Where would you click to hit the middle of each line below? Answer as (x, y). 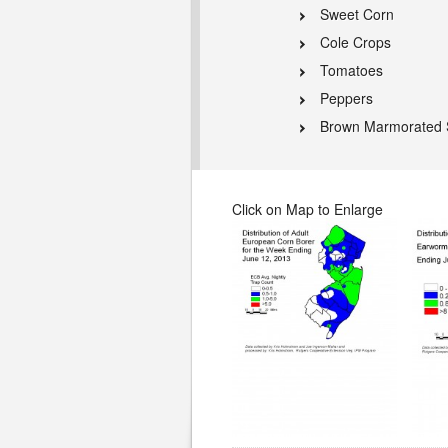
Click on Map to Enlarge (307, 209)
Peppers (346, 98)
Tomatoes (351, 70)
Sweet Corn (357, 14)
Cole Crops (355, 42)
